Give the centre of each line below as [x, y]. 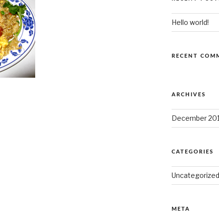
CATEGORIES [192, 152]
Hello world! [190, 22]
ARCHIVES [188, 95]
